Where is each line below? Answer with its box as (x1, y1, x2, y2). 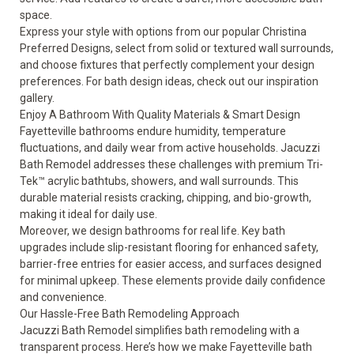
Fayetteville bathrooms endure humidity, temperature (20, 125, 286, 137)
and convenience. (20, 291, 107, 303)
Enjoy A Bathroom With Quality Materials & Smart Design (20, 108, 300, 121)
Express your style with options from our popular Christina (20, 25, 307, 38)
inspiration (266, 75, 318, 88)
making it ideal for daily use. (20, 208, 160, 220)
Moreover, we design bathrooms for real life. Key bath (20, 224, 285, 237)
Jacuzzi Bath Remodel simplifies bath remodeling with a (20, 324, 299, 337)
